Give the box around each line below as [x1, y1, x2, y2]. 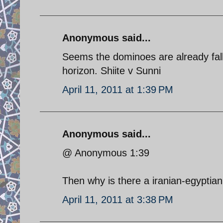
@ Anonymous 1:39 [62, 147, 149, 158]
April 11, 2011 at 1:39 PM [62, 84, 173, 95]
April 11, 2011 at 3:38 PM [62, 194, 173, 205]
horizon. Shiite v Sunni [62, 65, 161, 76]
